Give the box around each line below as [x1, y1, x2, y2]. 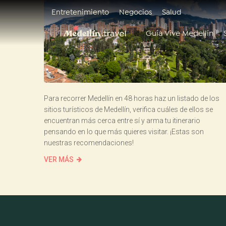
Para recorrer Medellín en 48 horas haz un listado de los [44, 94, 219, 102]
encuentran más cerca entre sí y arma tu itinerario [44, 116, 200, 125]
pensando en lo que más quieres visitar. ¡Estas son [44, 127, 204, 136]
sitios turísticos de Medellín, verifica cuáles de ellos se [44, 105, 213, 114]
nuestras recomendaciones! [44, 138, 134, 147]
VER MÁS [44, 155, 74, 163]
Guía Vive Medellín [146, 30, 214, 37]
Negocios [119, 9, 152, 16]
